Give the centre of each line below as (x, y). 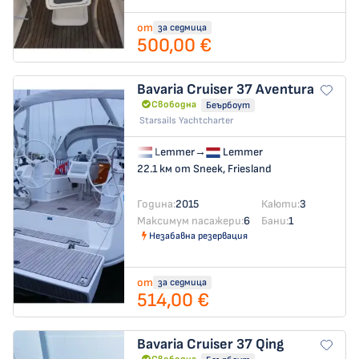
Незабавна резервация (198, 236)
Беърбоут (228, 105)
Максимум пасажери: (190, 220)
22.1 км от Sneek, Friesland (204, 169)
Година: (156, 204)
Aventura (285, 89)
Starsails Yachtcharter (186, 121)
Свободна (174, 105)
